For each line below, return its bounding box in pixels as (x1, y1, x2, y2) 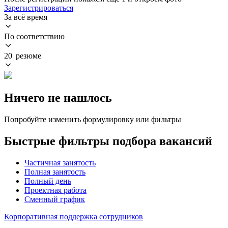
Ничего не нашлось (4, 91, 112, 104)
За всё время (4, 12, 47, 21)
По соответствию (4, 32, 65, 41)
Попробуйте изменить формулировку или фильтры (4, 115, 181, 124)
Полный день (24, 176, 71, 185)
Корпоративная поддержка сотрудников (4, 212, 143, 221)
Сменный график (24, 194, 85, 204)
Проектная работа (24, 185, 87, 194)
